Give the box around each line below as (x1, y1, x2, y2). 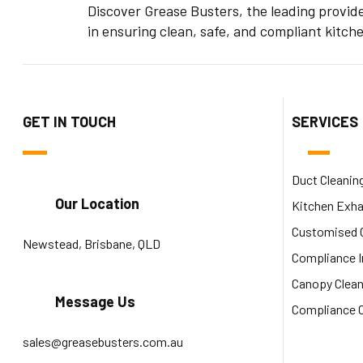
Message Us (55, 292, 135, 310)
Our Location (55, 194, 139, 212)
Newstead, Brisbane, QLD (23, 235, 160, 251)
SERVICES (292, 112, 358, 130)
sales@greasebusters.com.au (23, 333, 183, 349)
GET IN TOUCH (23, 112, 116, 130)
